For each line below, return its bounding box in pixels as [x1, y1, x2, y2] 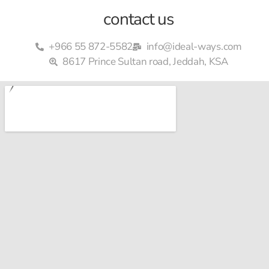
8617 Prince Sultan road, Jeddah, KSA [62, 55, 228, 69]
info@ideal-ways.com [146, 40, 242, 54]
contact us [103, 8, 174, 31]
